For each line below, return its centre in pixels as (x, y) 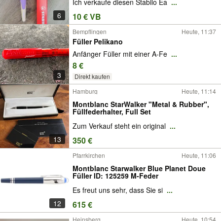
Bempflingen (90, 31)
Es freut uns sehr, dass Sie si (119, 190)
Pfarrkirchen (89, 155)
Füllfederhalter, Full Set (112, 111)
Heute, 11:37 (199, 31)
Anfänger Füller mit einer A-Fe (121, 54)
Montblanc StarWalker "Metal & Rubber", (141, 104)
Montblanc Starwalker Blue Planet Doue (139, 168)
